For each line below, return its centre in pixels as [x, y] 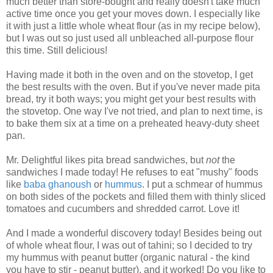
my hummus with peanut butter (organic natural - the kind [128, 258]
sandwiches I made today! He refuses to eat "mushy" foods [132, 172]
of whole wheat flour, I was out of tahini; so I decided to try [129, 246]
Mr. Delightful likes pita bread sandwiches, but [106, 160]
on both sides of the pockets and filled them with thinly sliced [136, 197]
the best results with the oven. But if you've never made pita [133, 87]
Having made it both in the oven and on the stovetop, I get [129, 75]
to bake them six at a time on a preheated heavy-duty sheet [133, 124]
